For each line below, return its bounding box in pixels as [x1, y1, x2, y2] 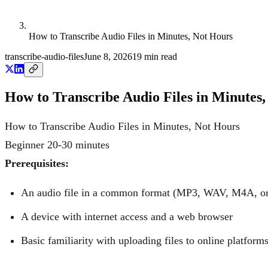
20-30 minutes [47, 138, 109, 151]
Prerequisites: [5, 157, 69, 169]
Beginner [5, 138, 44, 151]
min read [142, 51, 177, 62]
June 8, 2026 [84, 51, 132, 62]
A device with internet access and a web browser [21, 210, 233, 223]
